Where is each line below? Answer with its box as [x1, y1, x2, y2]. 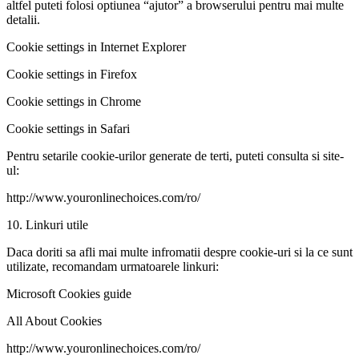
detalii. [6, 12, 40, 26]
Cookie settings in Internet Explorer [6, 39, 186, 54]
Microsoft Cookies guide [6, 286, 131, 301]
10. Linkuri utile [6, 217, 88, 232]
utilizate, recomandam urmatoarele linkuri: [6, 259, 219, 273]
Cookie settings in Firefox [6, 67, 137, 81]
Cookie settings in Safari [6, 121, 130, 135]
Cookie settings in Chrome [6, 94, 141, 108]
